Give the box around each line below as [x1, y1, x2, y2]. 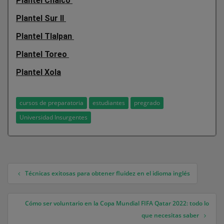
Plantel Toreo [16, 49, 69, 59]
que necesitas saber [141, 210, 201, 219]
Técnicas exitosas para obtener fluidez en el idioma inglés [24, 168, 190, 177]
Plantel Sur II [16, 13, 66, 23]
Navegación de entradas [7, 172, 140, 186]
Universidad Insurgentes [19, 112, 87, 121]
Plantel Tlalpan [16, 31, 74, 41]
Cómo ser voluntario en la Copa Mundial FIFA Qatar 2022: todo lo [25, 198, 209, 207]
